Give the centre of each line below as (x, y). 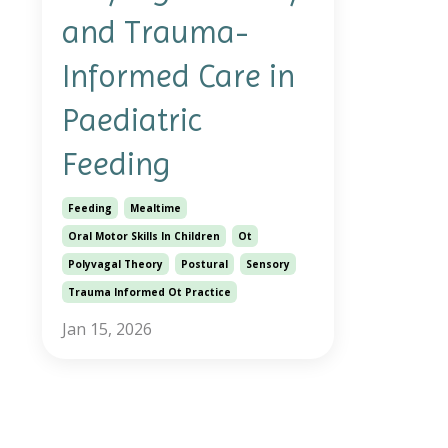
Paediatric (132, 120)
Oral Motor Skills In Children (144, 235)
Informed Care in (178, 76)
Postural (204, 263)
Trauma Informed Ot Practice (149, 291)
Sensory (268, 263)
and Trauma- (155, 32)
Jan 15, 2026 (107, 328)
